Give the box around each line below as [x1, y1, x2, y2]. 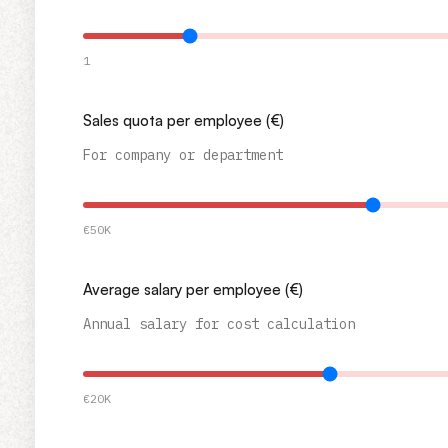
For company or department [83, 146, 283, 164]
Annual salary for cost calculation [83, 315, 355, 333]
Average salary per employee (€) [83, 280, 303, 299]
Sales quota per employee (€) [83, 111, 284, 130]
